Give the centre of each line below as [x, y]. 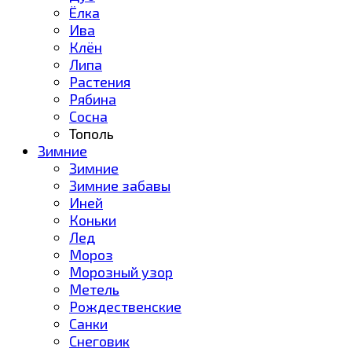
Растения [100, 81]
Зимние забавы [120, 185]
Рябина [93, 99]
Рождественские [125, 306]
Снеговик [99, 341]
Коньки [93, 220]
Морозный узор [121, 271]
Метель [94, 289]
